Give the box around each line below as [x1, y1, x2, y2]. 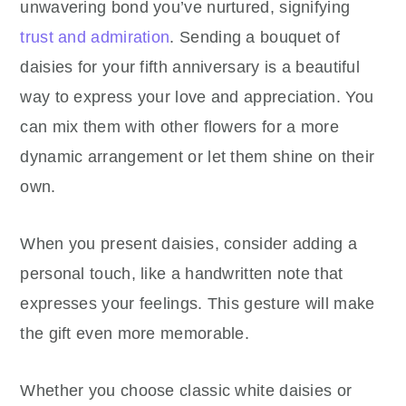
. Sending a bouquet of [169, 27, 341, 46]
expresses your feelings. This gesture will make [20, 294, 375, 313]
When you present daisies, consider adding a [20, 234, 358, 253]
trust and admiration [20, 27, 170, 46]
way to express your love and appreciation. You [20, 87, 374, 106]
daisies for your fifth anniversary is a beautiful [20, 57, 361, 76]
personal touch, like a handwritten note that [20, 264, 343, 283]
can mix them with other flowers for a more [20, 117, 339, 136]
